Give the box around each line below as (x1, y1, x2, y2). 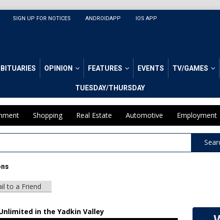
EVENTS (137, 64, 164, 73)
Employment (177, 110, 217, 120)
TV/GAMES (172, 64, 208, 73)
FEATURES (88, 64, 122, 73)
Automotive (126, 110, 163, 120)
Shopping (33, 110, 62, 120)
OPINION (44, 64, 73, 73)
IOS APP (136, 15, 157, 22)
